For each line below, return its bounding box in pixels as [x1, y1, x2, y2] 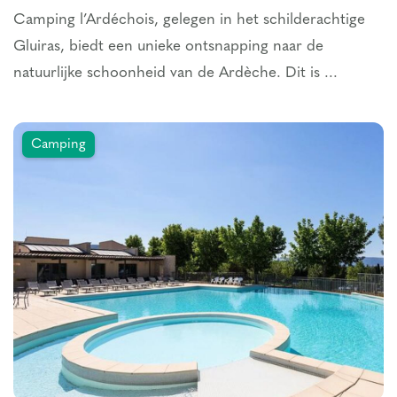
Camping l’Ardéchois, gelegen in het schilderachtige [13, 12, 365, 27]
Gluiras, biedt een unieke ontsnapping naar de [13, 39, 323, 54]
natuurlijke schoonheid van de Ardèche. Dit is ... [13, 66, 338, 81]
